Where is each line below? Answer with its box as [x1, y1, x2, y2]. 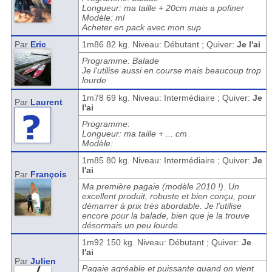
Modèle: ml [81, 13, 124, 22]
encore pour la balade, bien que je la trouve [81, 211, 250, 220]
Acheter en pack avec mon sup [81, 22, 201, 32]
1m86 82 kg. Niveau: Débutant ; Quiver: [81, 39, 237, 49]
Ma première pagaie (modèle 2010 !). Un [81, 182, 239, 191]
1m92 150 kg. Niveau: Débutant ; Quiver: [81, 237, 242, 247]
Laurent [30, 97, 63, 107]
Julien [30, 256, 56, 266]
